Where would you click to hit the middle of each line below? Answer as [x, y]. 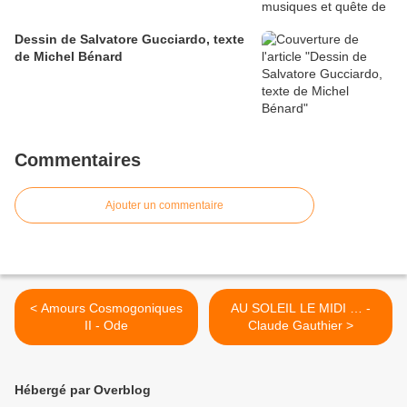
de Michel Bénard [69, 57]
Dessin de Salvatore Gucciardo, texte [129, 40]
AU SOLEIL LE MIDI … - [301, 308]
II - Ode [106, 326]
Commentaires [78, 160]
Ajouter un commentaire [164, 206]
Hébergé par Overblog [83, 390]
